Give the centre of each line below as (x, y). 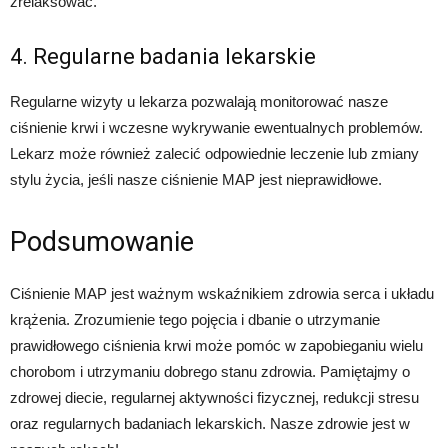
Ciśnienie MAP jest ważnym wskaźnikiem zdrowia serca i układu (222, 294)
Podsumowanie (102, 242)
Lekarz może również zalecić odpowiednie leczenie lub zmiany (214, 154)
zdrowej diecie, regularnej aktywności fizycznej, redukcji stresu (214, 398)
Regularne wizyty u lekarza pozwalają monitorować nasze (199, 102)
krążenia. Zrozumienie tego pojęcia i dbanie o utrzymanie (195, 320)
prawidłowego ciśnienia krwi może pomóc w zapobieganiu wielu (216, 346)
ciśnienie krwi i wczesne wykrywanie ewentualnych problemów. (216, 128)
